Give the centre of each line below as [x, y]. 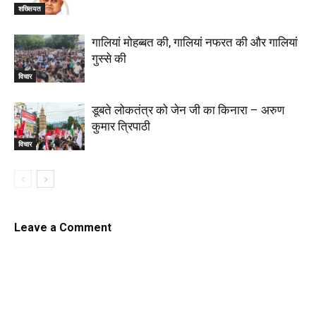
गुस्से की [109, 58]
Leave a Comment [63, 227]
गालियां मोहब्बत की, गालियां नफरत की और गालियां [195, 42]
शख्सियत [30, 9]
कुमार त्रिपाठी [121, 126]
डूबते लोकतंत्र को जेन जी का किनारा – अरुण [188, 110]
